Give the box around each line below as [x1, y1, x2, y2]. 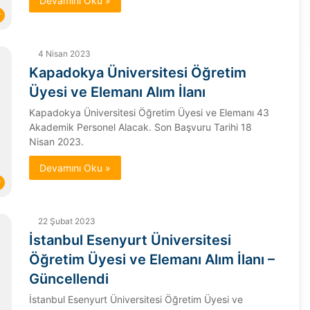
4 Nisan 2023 [37, 48, 91, 60]
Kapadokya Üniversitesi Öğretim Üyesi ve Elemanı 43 [28, 107, 269, 119]
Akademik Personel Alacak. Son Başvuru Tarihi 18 [28, 121, 252, 134]
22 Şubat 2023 [37, 216, 95, 227]
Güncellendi [28, 271, 109, 288]
